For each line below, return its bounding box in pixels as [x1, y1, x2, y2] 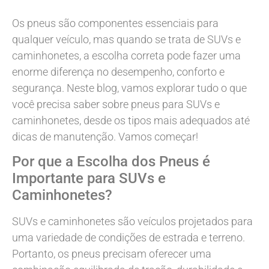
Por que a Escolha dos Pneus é [12, 153, 210, 171]
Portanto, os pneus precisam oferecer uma [12, 247, 211, 261]
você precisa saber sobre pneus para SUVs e [12, 98, 220, 110]
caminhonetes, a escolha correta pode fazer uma [12, 49, 241, 62]
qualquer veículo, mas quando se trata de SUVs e [12, 33, 241, 46]
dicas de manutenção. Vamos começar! [12, 130, 198, 143]
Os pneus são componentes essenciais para [12, 17, 219, 29]
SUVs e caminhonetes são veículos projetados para [12, 215, 253, 228]
